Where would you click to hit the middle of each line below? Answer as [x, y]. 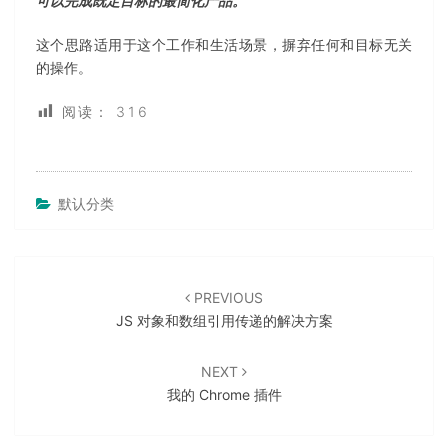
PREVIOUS [226, 298]
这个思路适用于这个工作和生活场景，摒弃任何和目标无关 [224, 44]
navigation [71, 304]
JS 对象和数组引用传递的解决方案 [224, 321]
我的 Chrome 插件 [224, 395]
